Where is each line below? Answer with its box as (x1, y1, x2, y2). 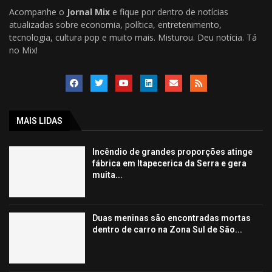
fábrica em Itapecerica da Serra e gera (92, 158, 247, 169)
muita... (92, 170, 123, 180)
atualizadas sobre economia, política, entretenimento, (9, 19, 222, 31)
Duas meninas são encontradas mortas (92, 213, 251, 223)
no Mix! (9, 44, 38, 56)
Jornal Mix (67, 6, 110, 18)
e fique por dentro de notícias (110, 6, 228, 18)
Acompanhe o (9, 6, 67, 18)
